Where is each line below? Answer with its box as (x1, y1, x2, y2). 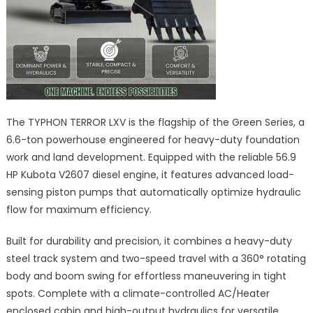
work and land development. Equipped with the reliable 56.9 (6, 150, 296, 164)
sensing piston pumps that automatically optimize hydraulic (6, 184, 301, 199)
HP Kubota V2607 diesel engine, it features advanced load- (6, 167, 294, 182)
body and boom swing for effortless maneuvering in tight (6, 268, 286, 283)
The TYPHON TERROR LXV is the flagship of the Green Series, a (6, 115, 305, 129)
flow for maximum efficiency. (6, 202, 152, 217)
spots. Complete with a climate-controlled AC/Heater (6, 286, 270, 300)
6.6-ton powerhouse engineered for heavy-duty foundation (6, 132, 300, 147)
